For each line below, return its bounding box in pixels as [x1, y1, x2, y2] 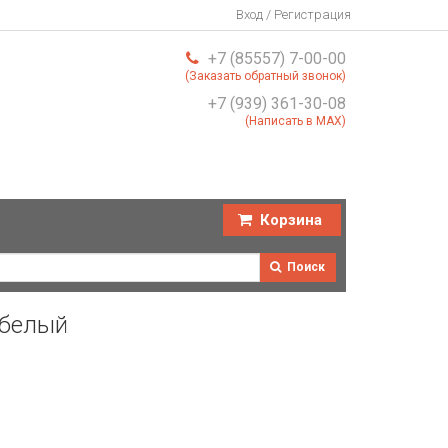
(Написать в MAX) [245, 114, 346, 128]
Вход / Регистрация [236, 7, 351, 22]
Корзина [256, 210, 322, 229]
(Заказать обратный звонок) [185, 69, 346, 83]
